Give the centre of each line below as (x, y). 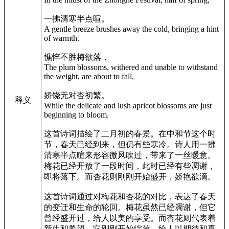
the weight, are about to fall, (89, 76)
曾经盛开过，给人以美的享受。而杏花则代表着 (130, 218)
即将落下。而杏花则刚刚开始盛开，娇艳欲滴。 (130, 176)
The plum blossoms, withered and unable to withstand (131, 67)
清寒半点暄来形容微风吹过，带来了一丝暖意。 (130, 155)
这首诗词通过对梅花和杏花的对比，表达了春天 (130, 196)
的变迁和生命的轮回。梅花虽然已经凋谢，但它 (130, 207)
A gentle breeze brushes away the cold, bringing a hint (131, 29)
